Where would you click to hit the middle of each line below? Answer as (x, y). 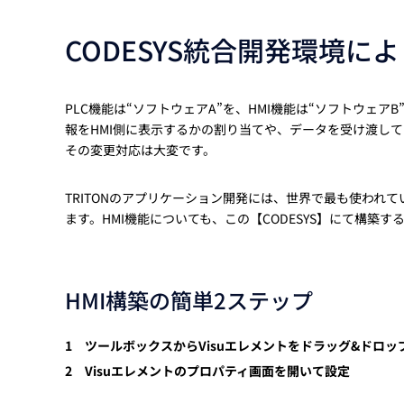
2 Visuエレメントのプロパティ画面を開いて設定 (207, 371)
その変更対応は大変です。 (140, 150)
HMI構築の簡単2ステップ (189, 300)
